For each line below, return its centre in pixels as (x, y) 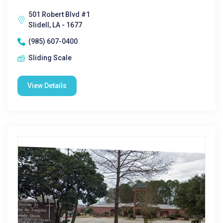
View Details (47, 86)
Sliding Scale (50, 58)
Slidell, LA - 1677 (55, 25)
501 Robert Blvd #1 (59, 14)
